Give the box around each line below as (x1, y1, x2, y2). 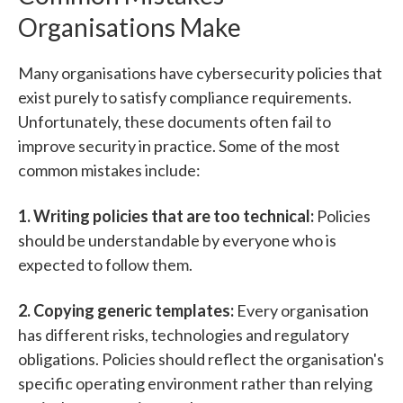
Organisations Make (18, 12, 241, 43)
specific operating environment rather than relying (18, 373, 372, 394)
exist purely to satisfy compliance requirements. (18, 87, 352, 108)
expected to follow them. (18, 255, 193, 275)
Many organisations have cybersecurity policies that (18, 63, 382, 84)
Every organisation (237, 300, 369, 321)
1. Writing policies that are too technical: (18, 206, 317, 227)
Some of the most (219, 136, 340, 157)
